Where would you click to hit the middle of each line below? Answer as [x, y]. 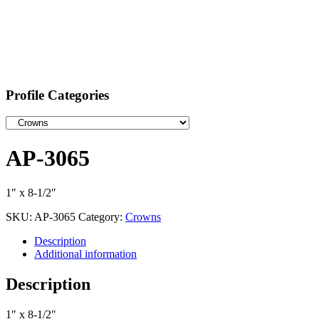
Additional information [85, 254]
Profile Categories [57, 95]
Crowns [143, 217]
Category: [102, 217]
